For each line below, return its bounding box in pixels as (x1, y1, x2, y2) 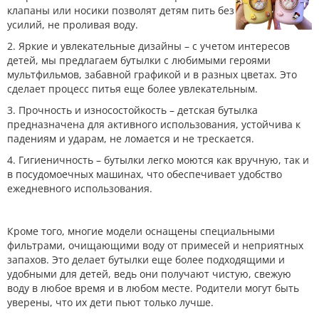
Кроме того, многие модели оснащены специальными (7, 224, 275, 238)
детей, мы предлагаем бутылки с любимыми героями (7, 53, 271, 67)
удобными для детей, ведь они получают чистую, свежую (7, 267, 291, 281)
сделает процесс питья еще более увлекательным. (7, 82, 258, 95)
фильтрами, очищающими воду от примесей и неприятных (7, 239, 303, 252)
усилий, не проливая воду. (7, 18, 138, 31)
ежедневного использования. (7, 182, 152, 195)
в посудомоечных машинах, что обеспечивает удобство (7, 167, 282, 181)
